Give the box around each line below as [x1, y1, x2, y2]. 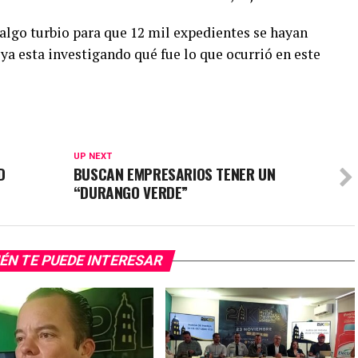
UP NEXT [73, 151, 112, 162]
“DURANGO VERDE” [73, 181, 189, 205]
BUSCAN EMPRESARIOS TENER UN [73, 162, 276, 186]
